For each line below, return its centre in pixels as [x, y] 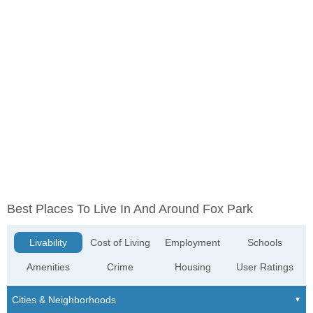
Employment [193, 243]
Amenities [49, 267]
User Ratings [264, 267]
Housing [192, 267]
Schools [264, 243]
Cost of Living [121, 243]
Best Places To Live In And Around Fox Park [130, 209]
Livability [49, 243]
